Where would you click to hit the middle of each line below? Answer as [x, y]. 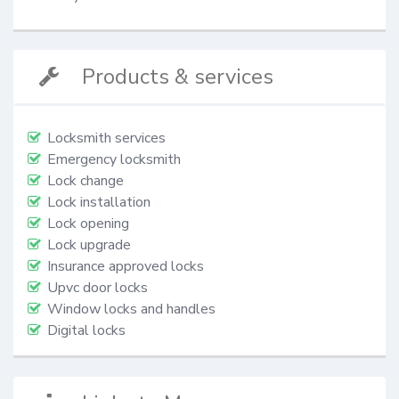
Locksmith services [106, 138]
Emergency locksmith [114, 160]
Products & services [178, 77]
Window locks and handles [131, 309]
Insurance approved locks [126, 267]
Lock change [85, 181]
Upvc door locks [98, 288]
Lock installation [99, 203]
